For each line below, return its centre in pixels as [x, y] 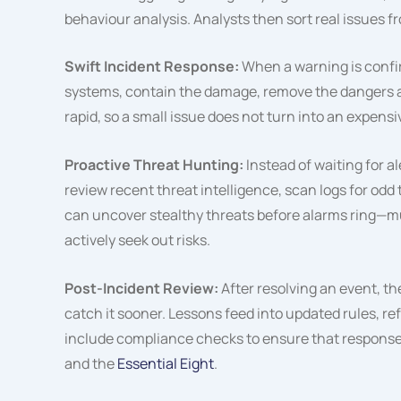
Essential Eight [166, 363]
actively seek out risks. [137, 239]
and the [91, 363]
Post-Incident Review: [143, 288]
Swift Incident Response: [153, 67]
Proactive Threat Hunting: [155, 164]
